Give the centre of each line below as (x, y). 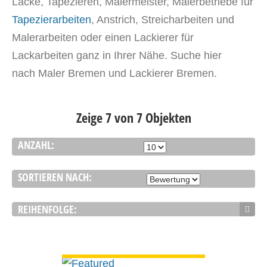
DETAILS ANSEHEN (133, 246)
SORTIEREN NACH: (55, 177)
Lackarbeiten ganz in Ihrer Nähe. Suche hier (117, 55)
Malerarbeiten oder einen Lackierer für (103, 38)
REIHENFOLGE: (47, 209)
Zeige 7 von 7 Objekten (133, 117)
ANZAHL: (36, 145)
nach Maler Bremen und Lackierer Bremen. (114, 73)
